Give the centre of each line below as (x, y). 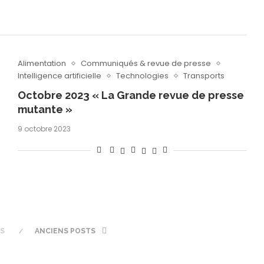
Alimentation (42, 64)
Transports (204, 76)
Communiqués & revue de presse (146, 64)
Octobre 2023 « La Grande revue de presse (131, 95)
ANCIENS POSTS (66, 231)
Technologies (142, 76)
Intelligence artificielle (59, 76)
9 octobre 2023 (44, 129)
